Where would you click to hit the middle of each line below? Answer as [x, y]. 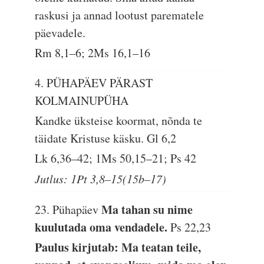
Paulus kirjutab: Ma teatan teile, [118, 247]
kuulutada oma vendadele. [103, 227]
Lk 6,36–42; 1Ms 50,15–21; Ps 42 [116, 158]
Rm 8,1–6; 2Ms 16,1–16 [93, 53]
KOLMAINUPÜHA [82, 100]
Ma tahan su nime [147, 209]
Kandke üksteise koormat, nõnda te [119, 121]
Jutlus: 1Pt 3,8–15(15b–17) [101, 179]
